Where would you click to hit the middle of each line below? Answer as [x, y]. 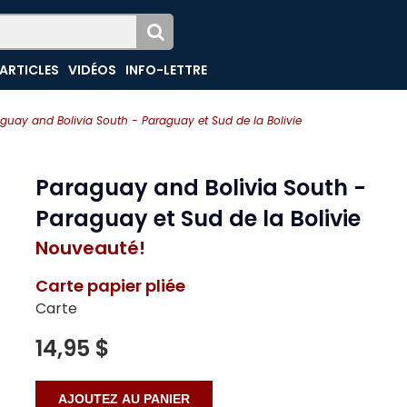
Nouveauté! [90, 248]
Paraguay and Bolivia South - [201, 188]
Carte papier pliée [110, 286]
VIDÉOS [93, 70]
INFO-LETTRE [167, 70]
